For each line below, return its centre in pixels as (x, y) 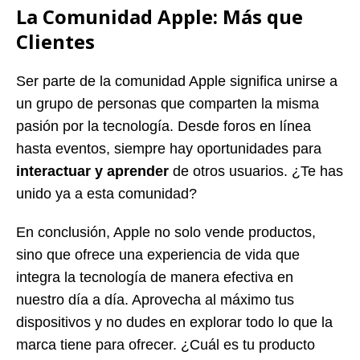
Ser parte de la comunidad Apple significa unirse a (177, 81)
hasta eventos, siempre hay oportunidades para (169, 148)
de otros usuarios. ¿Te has (256, 171)
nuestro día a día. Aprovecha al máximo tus (155, 299)
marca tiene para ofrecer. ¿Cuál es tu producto (166, 344)
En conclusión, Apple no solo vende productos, (166, 232)
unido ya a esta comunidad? (106, 193)
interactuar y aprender (92, 171)
